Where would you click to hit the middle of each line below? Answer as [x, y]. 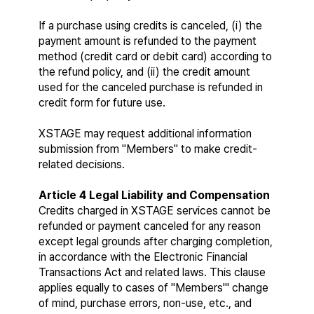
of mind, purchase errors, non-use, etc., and [145, 303]
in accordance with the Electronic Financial [143, 257]
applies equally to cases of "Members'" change [153, 288]
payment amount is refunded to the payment [148, 41]
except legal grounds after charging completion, [156, 241]
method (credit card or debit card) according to [155, 56]
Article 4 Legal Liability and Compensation [154, 195]
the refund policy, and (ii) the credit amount [144, 72]
